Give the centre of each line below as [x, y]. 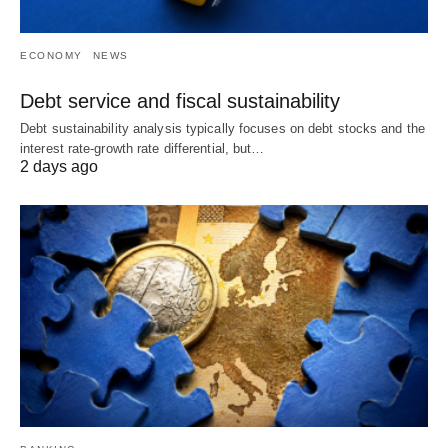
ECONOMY [51, 55]
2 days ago [59, 166]
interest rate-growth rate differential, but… [142, 148]
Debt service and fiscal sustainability [180, 100]
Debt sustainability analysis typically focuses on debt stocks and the [222, 128]
